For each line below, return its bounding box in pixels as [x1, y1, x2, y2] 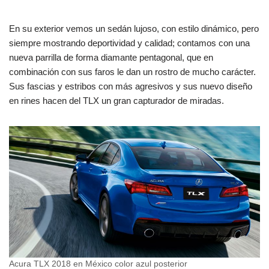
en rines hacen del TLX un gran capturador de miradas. [9, 95, 224, 106]
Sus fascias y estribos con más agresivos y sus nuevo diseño [9, 80, 252, 91]
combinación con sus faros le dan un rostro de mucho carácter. [9, 66, 256, 77]
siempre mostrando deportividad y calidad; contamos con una [9, 37, 250, 48]
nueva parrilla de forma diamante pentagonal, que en [9, 52, 213, 62]
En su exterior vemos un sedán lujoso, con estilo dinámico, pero [9, 23, 259, 34]
